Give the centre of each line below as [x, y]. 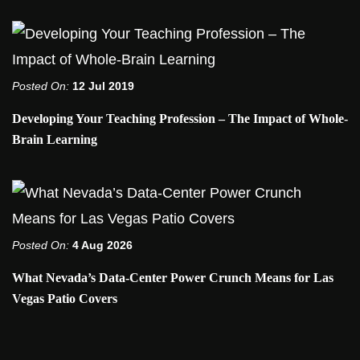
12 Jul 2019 [103, 86]
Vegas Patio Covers [65, 299]
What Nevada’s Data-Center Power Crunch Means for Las [173, 278]
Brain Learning [55, 140]
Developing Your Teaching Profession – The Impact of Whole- [180, 119]
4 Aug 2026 [102, 245]
